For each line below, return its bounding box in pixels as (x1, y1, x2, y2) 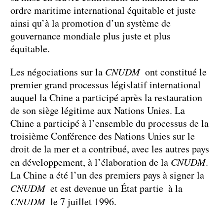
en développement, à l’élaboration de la (10, 155, 171, 169)
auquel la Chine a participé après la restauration (10, 91, 202, 105)
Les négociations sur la (10, 65, 105, 79)
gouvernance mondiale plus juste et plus (10, 29, 171, 43)
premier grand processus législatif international (10, 78, 201, 92)
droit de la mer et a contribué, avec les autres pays (10, 142, 209, 156)
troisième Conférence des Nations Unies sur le (10, 129, 195, 143)
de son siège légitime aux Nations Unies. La (10, 104, 185, 117)
